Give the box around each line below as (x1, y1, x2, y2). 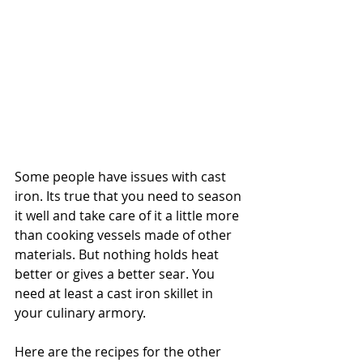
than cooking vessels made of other (15, 225, 235, 244)
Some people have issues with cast (15, 167, 229, 186)
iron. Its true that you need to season (15, 186, 245, 205)
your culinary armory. (15, 303, 149, 322)
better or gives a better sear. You (15, 264, 218, 283)
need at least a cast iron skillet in (15, 284, 216, 302)
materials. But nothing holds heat (15, 245, 222, 263)
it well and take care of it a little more (15, 206, 242, 224)
